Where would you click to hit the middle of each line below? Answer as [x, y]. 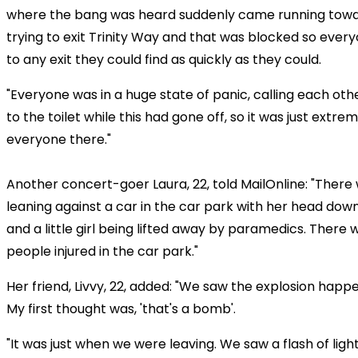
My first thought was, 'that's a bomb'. [121, 308]
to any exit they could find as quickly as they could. [164, 59]
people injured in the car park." [102, 251]
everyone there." [59, 139]
